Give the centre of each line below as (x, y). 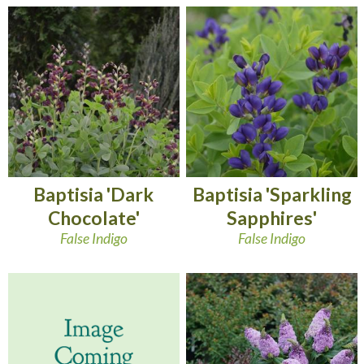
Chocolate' (93, 218)
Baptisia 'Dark (94, 195)
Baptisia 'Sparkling (272, 195)
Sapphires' (272, 218)
